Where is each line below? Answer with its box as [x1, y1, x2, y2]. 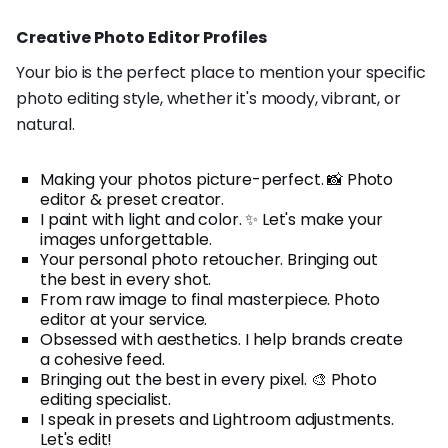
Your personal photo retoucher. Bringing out [40, 247, 379, 271]
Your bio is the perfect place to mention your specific [16, 60, 426, 84]
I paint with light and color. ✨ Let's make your [40, 207, 383, 231]
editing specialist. [40, 387, 171, 411]
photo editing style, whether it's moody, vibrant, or [16, 86, 401, 110]
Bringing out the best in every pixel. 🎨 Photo [40, 367, 377, 391]
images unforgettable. [40, 227, 212, 251]
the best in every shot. [40, 267, 212, 291]
